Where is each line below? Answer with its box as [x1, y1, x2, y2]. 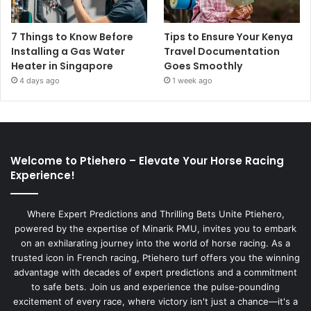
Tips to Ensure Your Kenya [164, 29, 294, 44]
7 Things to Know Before [11, 29, 133, 44]
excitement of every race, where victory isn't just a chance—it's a [13, 295, 298, 307]
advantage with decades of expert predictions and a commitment [14, 266, 297, 278]
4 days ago [19, 75, 60, 85]
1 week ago [172, 75, 213, 85]
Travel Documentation [164, 44, 280, 58]
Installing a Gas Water [11, 44, 125, 58]
